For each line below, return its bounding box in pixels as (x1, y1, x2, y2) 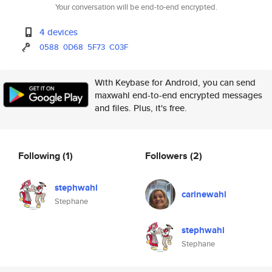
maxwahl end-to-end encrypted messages (95, 89, 262, 101)
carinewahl (182, 188, 226, 201)
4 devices (39, 25, 78, 38)
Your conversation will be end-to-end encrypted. (55, 1, 217, 13)
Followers (145, 148, 190, 163)
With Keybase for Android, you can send (95, 76, 256, 89)
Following (18, 148, 63, 163)
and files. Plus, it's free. (95, 101, 187, 114)
